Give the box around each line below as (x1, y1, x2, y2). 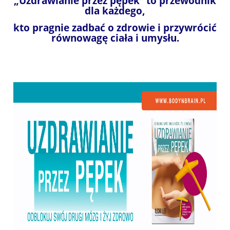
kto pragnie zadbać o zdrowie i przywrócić (13, 21, 217, 34)
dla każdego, (85, 4, 145, 17)
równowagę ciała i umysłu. (51, 31, 179, 44)
